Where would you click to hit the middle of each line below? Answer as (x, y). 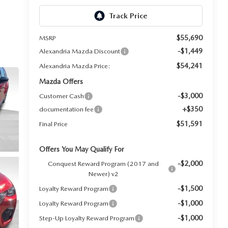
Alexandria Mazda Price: (75, 66)
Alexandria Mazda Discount (79, 51)
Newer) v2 (103, 174)
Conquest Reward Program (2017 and (104, 164)
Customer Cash (61, 96)
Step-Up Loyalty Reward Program (87, 218)
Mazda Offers (61, 82)
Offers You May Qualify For (81, 149)
